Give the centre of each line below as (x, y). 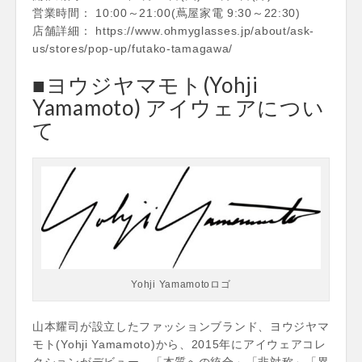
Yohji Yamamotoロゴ (181, 284)
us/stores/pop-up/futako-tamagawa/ (133, 48)
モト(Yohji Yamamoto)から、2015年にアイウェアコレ (179, 344)
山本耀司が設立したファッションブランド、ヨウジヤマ (181, 326)
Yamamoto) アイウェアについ (179, 107)
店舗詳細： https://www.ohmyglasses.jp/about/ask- (174, 30)
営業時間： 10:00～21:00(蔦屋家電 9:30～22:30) (166, 13)
